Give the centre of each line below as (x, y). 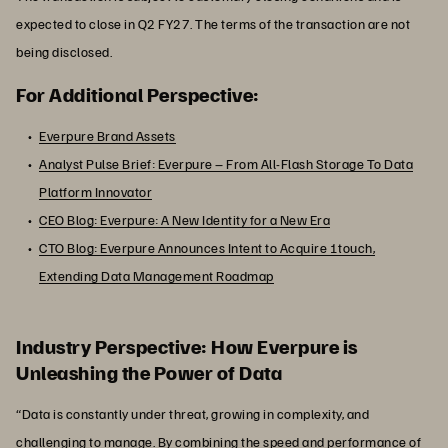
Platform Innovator (95, 192)
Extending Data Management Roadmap (156, 276)
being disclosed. (64, 52)
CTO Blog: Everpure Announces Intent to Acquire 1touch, (207, 248)
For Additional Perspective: (138, 94)
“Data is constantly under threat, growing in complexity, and (192, 414)
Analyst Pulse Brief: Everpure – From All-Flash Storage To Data (226, 164)
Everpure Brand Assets (107, 136)
